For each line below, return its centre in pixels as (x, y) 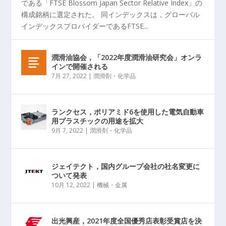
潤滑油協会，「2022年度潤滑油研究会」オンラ (127, 57)
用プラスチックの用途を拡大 (98, 121)
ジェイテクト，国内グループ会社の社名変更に (126, 166)
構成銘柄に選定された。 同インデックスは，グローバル (111, 14)
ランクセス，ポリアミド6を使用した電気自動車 (128, 111)
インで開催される (80, 66)
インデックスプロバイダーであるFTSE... (85, 26)
